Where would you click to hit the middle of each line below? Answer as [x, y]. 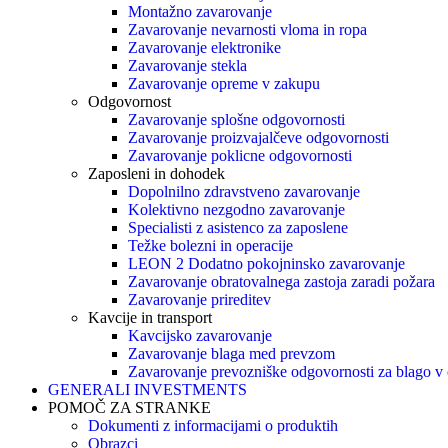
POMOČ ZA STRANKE [129, 407]
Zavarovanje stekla [187, 65]
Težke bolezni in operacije [210, 245]
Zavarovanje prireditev [199, 299]
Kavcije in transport [150, 317]
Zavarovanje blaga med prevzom [231, 353]
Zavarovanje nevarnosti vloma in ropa [247, 29]
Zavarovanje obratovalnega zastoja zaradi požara [281, 281]
